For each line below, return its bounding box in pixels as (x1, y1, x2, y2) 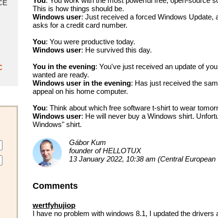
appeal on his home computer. (33, 87, 128, 95)
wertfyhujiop (33, 201, 75, 209)
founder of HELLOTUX (69, 146, 141, 155)
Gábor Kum (69, 138, 106, 146)
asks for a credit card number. (33, 21, 127, 29)
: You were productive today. (46, 37, 135, 46)
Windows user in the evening (33, 79, 131, 87)
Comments (33, 181, 78, 191)
